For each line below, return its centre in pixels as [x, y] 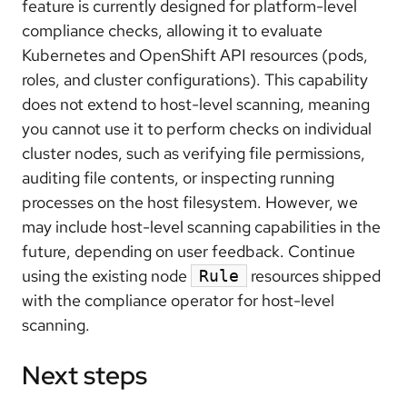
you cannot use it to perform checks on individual [197, 129]
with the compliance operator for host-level [178, 301]
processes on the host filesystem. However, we [190, 203]
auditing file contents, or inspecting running [178, 178]
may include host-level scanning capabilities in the [201, 227]
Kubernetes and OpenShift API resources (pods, [195, 55]
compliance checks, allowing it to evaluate [172, 31]
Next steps [84, 375]
